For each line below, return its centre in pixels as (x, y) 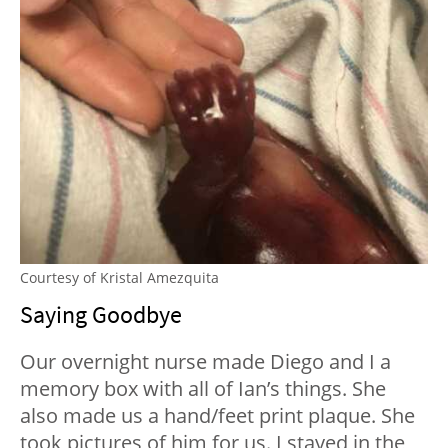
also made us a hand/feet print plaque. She (217, 415)
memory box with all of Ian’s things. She (203, 388)
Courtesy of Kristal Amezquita (119, 277)
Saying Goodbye (101, 314)
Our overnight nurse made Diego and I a (205, 361)
